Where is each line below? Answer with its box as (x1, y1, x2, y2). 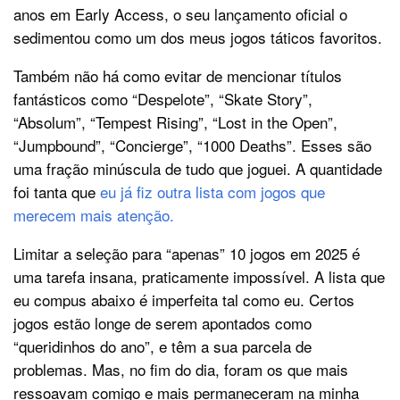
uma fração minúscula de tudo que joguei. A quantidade (13, 157, 382, 180)
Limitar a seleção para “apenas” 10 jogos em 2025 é (13, 242, 360, 265)
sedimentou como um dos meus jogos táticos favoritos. (13, 26, 382, 49)
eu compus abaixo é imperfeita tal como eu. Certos (13, 288, 354, 312)
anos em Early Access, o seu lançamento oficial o (13, 3, 347, 26)
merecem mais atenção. (13, 204, 174, 227)
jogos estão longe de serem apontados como (13, 312, 312, 335)
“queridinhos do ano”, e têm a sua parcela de (13, 335, 312, 358)
